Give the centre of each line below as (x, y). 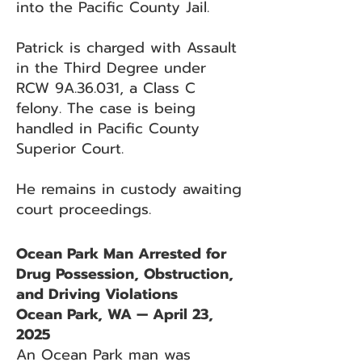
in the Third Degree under (111, 68)
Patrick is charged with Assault (126, 48)
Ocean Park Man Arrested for (121, 254)
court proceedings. (84, 209)
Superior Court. (70, 149)
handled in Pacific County (108, 128)
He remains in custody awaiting (129, 189)
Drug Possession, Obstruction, (125, 274)
